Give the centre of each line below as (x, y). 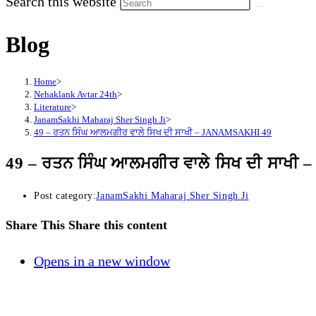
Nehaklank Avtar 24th (75, 94)
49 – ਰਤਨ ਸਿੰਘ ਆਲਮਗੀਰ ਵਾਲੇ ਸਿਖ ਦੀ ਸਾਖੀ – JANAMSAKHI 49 (153, 132)
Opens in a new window (102, 261)
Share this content (118, 225)
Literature (53, 107)
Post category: (65, 195)
